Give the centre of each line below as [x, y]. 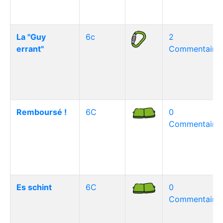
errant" [30, 49]
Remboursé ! [42, 112]
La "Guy [31, 37]
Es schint [34, 187]
